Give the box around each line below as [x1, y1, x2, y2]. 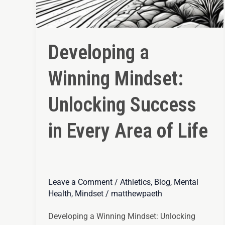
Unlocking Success [48, 92, 196, 117]
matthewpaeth [111, 188, 162, 198]
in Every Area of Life [48, 119, 208, 143]
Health [48, 188, 71, 198]
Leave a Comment [48, 177, 113, 187]
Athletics [120, 177, 151, 187]
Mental [174, 177, 198, 187]
